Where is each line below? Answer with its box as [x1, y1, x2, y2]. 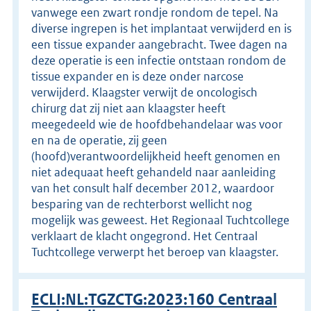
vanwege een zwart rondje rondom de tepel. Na [31, 4, 278, 20]
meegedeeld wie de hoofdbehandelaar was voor [31, 116, 283, 132]
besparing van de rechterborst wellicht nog [31, 196, 252, 212]
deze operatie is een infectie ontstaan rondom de [31, 52, 286, 68]
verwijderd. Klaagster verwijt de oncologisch [31, 84, 258, 100]
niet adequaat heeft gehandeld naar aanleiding [31, 164, 276, 180]
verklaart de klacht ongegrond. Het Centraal [31, 228, 258, 244]
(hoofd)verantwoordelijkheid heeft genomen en [31, 148, 280, 164]
